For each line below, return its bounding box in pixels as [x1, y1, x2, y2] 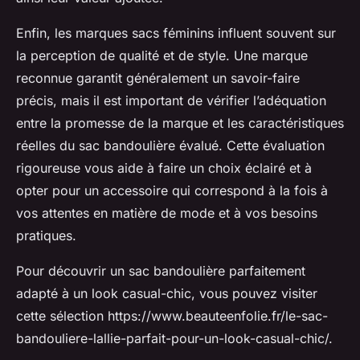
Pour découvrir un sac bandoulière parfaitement [16, 263, 305, 280]
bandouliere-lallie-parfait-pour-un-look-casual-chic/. [16, 330, 333, 347]
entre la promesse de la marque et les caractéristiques [16, 115, 344, 132]
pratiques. [16, 227, 76, 244]
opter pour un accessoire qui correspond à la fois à [16, 182, 328, 199]
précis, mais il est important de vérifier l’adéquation [16, 92, 326, 109]
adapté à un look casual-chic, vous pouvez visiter [16, 285, 317, 302]
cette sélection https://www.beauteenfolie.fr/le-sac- [16, 308, 328, 325]
